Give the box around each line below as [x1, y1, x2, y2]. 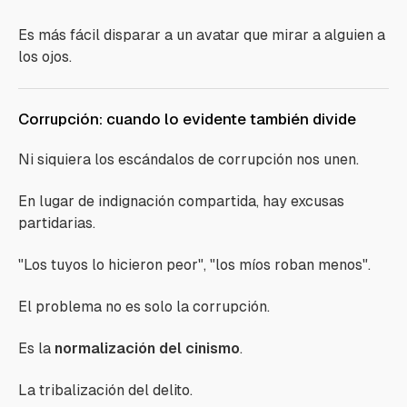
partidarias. [18, 214, 95, 232]
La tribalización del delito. [18, 382, 193, 399]
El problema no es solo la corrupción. [18, 298, 270, 315]
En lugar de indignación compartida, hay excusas [18, 193, 344, 210]
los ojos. [18, 48, 72, 65]
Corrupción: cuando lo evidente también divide [18, 110, 356, 128]
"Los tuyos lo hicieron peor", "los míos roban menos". [18, 256, 371, 273]
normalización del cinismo [55, 340, 240, 357]
